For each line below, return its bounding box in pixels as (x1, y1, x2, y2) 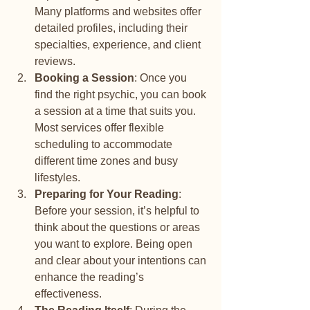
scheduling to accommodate (35, 138, 175, 150)
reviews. (35, 55, 75, 67)
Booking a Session (35, 72, 134, 84)
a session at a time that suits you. (35, 105, 199, 117)
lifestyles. (35, 172, 80, 183)
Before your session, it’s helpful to (35, 205, 202, 217)
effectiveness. (35, 288, 102, 300)
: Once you (134, 72, 190, 84)
